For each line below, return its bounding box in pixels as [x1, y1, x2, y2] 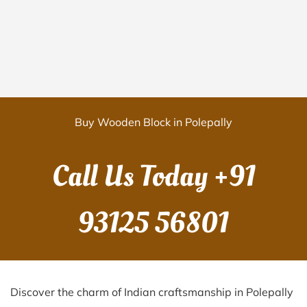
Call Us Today [51, 156, 214, 197]
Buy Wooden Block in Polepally [75, 115, 232, 129]
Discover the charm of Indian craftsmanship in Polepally [10, 285, 293, 299]
